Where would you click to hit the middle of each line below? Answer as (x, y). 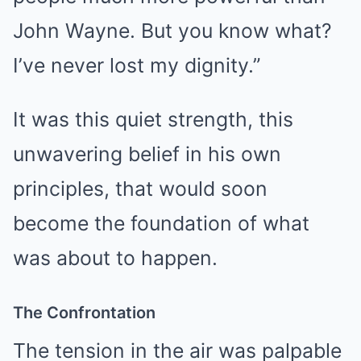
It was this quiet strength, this (153, 119)
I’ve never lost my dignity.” (137, 65)
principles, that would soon (140, 188)
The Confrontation (84, 312)
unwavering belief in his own (147, 154)
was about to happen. (115, 257)
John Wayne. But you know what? (172, 30)
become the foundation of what (161, 223)
